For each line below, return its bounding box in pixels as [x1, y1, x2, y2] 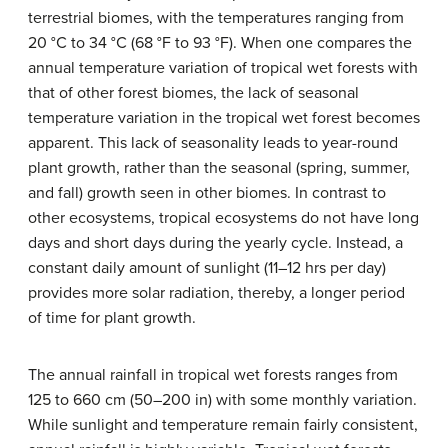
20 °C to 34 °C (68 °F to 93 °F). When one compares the [28, 33, 412, 53]
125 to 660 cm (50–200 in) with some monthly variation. [28, 390, 417, 410]
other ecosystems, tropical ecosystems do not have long [28, 208, 419, 228]
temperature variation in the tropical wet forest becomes [28, 108, 420, 128]
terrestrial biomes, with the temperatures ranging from [28, 8, 404, 28]
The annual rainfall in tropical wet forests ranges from [28, 365, 398, 385]
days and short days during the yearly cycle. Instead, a [28, 233, 403, 253]
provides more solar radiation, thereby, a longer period [28, 283, 405, 303]
